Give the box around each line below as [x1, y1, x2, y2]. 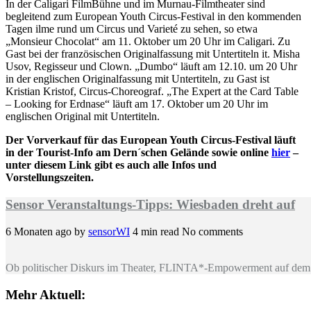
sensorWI [88, 225, 130, 237]
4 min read [133, 225, 182, 237]
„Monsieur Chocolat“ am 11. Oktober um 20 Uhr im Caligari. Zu [6, 35, 290, 48]
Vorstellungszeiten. [6, 171, 94, 184]
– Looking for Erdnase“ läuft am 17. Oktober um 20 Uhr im [6, 98, 268, 110]
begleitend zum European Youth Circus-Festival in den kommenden [6, 10, 301, 23]
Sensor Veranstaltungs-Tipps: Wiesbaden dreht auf [6, 197, 295, 212]
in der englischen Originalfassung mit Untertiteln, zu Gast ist [6, 73, 269, 85]
